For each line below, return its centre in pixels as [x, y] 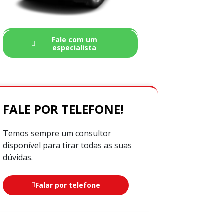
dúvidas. [18, 157]
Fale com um [74, 40]
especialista [74, 48]
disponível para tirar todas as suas [67, 145]
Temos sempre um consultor [57, 133]
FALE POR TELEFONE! [63, 109]
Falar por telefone [68, 185]
